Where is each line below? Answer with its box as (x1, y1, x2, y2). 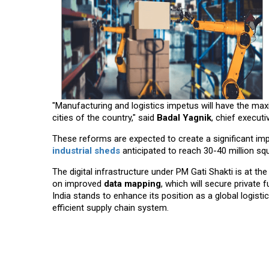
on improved (52, 178, 104, 190)
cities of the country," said (52, 112, 157, 124)
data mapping (104, 178, 161, 190)
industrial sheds (52, 145, 120, 157)
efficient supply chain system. (52, 202, 169, 214)
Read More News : (61, 248, 150, 261)
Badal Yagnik (157, 112, 211, 124)
